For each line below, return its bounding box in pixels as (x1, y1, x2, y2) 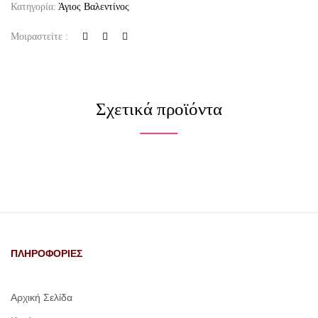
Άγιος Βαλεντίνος (58, 1, 129, 12)
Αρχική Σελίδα (11, 292, 72, 303)
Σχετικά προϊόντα (96, 99, 222, 119)
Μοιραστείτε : (11, 31, 68, 42)
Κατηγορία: (11, 1, 58, 12)
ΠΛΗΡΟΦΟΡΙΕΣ (11, 248, 82, 259)
